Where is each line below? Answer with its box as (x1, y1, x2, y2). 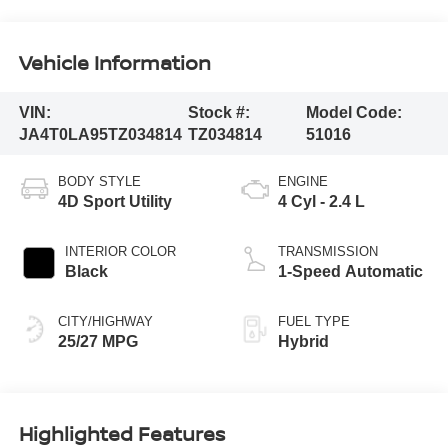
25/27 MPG (57, 333, 138, 351)
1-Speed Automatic (278, 263, 423, 281)
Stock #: (187, 103, 250, 121)
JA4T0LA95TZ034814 (18, 125, 182, 143)
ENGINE (278, 174, 328, 190)
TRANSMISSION (278, 244, 378, 260)
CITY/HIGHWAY (57, 314, 153, 330)
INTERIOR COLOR (64, 244, 176, 260)
